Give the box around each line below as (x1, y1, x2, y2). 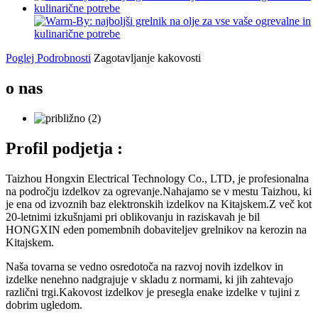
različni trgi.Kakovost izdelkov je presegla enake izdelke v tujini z (6, 285, 300, 298)
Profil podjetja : (6, 139, 123, 158)
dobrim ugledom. (6, 298, 82, 311)
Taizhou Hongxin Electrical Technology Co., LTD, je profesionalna (6, 172, 309, 185)
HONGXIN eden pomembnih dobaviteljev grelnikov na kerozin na (6, 223, 307, 236)
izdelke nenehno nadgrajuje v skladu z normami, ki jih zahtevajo (6, 273, 293, 285)
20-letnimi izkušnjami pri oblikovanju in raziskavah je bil (6, 210, 260, 223)
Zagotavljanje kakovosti (94, 52, 201, 65)
